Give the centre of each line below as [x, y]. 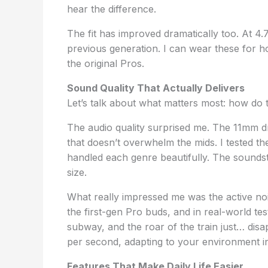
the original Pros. [106, 63]
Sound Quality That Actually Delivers [156, 88]
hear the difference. [112, 9]
